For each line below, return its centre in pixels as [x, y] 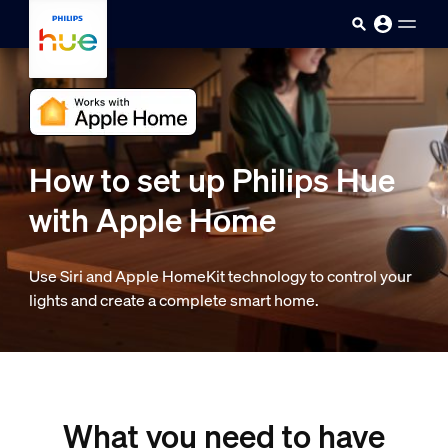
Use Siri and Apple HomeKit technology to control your [220, 276]
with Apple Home [152, 220]
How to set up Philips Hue [211, 180]
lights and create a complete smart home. [173, 300]
